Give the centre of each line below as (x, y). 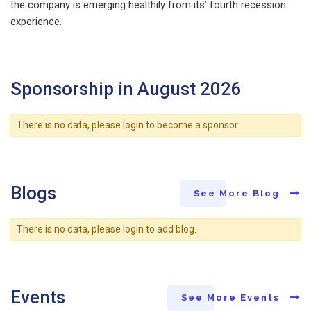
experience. (36, 21)
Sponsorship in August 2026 (126, 89)
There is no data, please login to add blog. (106, 229)
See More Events (232, 298)
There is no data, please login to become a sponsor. (128, 125)
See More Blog (238, 194)
